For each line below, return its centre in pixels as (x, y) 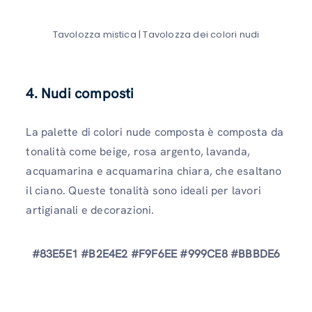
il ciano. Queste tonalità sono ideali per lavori (143, 190)
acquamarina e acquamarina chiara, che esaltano (154, 171)
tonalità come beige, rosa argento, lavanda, (138, 151)
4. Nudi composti (80, 93)
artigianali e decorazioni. (90, 210)
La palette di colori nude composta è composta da (155, 132)
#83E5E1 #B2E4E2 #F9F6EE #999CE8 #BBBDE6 (156, 254)
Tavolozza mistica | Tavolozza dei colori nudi (156, 34)
